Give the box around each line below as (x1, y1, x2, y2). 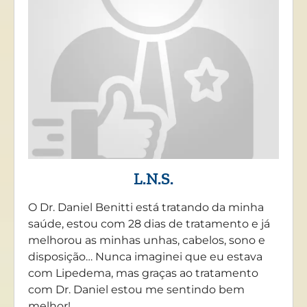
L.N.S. (134, 169, 173, 189)
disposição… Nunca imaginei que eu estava (28, 250, 262, 264)
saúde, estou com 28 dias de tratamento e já (28, 217, 270, 231)
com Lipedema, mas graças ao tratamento (28, 267, 258, 280)
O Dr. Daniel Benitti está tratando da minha (28, 201, 264, 214)
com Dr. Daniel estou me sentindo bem (28, 283, 245, 297)
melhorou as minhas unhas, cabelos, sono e (28, 234, 265, 247)
